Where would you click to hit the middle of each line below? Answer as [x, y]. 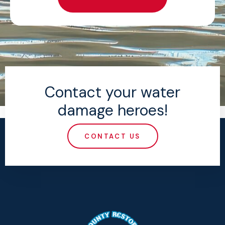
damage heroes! [113, 110]
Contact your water [113, 92]
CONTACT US [113, 136]
